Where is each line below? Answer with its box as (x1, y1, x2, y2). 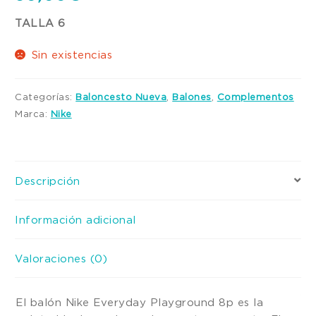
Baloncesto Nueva (75, 92, 167, 102)
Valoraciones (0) (15, 252, 108, 264)
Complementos (217, 92, 294, 102)
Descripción (15, 174, 80, 186)
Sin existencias (31, 48, 113, 60)
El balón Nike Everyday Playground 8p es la (16, 296, 264, 308)
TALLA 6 (15, 16, 66, 28)
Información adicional (15, 213, 136, 225)
